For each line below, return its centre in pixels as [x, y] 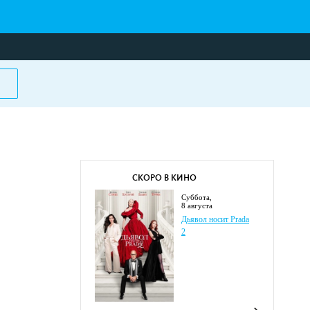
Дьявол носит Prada [215, 219]
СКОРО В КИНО [164, 178]
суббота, [199, 197]
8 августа [197, 206]
